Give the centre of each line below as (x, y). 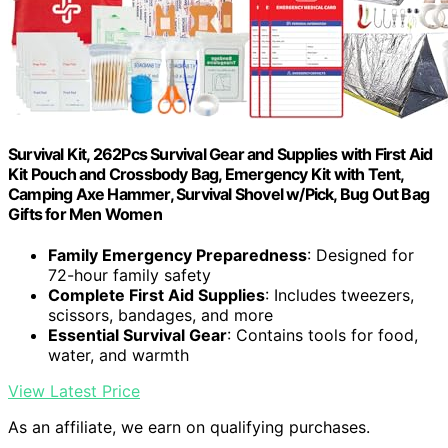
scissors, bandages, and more (160, 315)
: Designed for (360, 255)
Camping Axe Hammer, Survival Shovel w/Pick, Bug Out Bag (219, 194)
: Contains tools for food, (322, 335)
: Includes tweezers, (339, 295)
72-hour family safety (129, 275)
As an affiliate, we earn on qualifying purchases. (189, 427)
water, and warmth (118, 355)
